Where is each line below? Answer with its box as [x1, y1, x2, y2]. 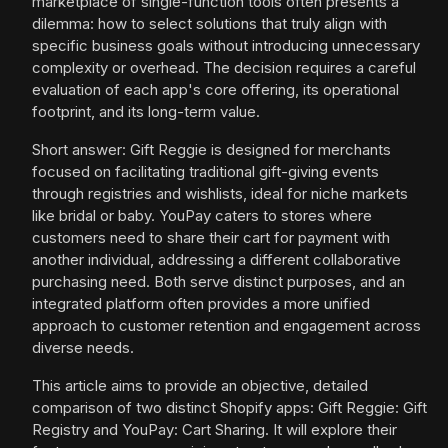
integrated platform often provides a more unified [32, 294, 370, 314]
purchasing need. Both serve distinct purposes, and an [32, 272, 405, 292]
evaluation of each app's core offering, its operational [32, 80, 399, 100]
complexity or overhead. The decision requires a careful [32, 58, 416, 78]
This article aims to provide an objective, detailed [32, 376, 368, 396]
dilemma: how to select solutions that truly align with [32, 14, 387, 34]
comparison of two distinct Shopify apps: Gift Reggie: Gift [32, 398, 427, 418]
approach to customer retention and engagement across [32, 316, 421, 336]
